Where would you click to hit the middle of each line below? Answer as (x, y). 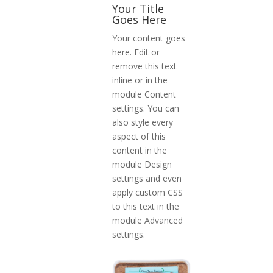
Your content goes (148, 38)
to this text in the (145, 206)
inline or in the (140, 80)
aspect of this (139, 136)
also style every (142, 122)
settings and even (147, 178)
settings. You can (145, 108)
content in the (139, 150)
